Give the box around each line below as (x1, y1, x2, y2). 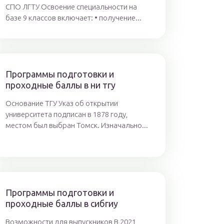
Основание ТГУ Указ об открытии (5, 99, 118, 107)
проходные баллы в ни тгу (5, 80, 115, 90)
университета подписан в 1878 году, (5, 110, 127, 118)
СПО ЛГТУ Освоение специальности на (5, 2, 137, 11)
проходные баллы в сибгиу (5, 198, 118, 208)
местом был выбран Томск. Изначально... (5, 121, 148, 129)
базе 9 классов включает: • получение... (5, 13, 141, 22)
